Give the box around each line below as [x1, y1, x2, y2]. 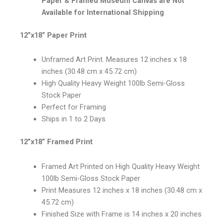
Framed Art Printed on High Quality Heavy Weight [41, 162, 200, 171]
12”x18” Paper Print [20, 30, 87, 40]
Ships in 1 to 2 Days [41, 114, 106, 124]
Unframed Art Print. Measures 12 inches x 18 [41, 55, 187, 64]
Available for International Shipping [41, 7, 164, 17]
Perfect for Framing [41, 103, 106, 112]
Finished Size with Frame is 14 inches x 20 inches [41, 209, 202, 219]
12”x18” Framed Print [20, 137, 93, 147]
